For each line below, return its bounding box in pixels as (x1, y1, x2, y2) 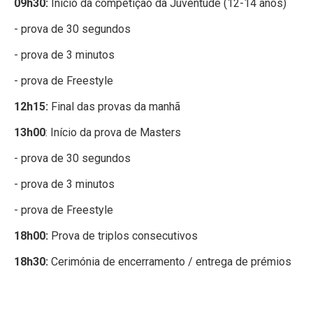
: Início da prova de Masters (45, 125, 181, 139)
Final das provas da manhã (48, 99, 180, 113)
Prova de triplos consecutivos (48, 228, 198, 242)
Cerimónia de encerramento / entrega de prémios (48, 254, 291, 268)
